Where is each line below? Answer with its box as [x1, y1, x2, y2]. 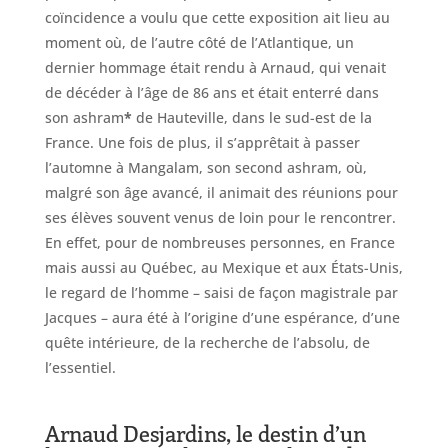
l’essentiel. [44, 358, 116, 378]
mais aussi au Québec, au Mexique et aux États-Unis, [44, 258, 403, 278]
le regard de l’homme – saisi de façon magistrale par [44, 283, 398, 303]
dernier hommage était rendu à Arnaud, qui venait [44, 58, 386, 78]
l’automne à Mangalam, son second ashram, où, [44, 158, 367, 178]
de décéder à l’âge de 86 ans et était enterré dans [44, 83, 379, 103]
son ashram [44, 108, 124, 128]
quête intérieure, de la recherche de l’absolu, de [44, 333, 370, 353]
